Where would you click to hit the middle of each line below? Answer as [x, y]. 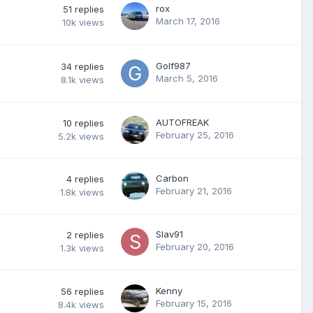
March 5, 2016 [187, 78]
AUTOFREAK [182, 122]
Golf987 [173, 65]
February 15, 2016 [194, 303]
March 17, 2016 [188, 21]
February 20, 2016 [195, 246]
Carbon [172, 178]
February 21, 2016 [194, 190]
